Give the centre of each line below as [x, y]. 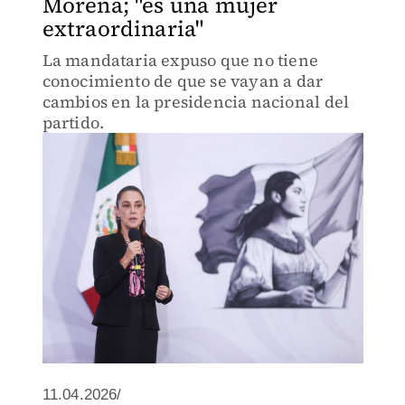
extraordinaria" [123, 28]
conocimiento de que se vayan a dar [183, 81]
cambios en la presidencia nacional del [196, 102]
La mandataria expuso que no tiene [180, 60]
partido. [73, 122]
